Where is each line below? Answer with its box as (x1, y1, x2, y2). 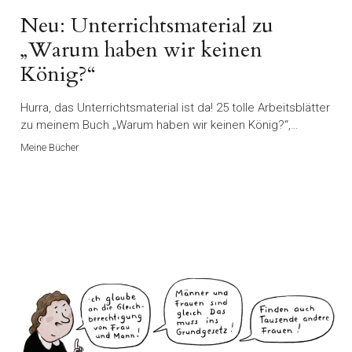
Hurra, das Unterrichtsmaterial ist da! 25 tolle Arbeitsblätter (20, 101, 330, 115)
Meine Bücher (20, 141, 79, 154)
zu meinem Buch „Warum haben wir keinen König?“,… (20, 118, 299, 133)
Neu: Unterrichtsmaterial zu (20, 11, 273, 41)
